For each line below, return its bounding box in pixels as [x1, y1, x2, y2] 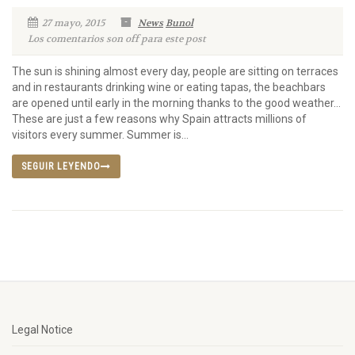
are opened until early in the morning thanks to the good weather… [12, 96, 341, 109]
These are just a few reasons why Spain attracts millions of [12, 112, 307, 125]
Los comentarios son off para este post [28, 32, 206, 45]
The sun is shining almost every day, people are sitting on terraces [12, 64, 338, 78]
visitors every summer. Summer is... [12, 128, 189, 141]
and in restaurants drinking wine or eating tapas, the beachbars [12, 80, 326, 94]
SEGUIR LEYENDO [21, 160, 101, 172]
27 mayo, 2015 [42, 16, 105, 29]
